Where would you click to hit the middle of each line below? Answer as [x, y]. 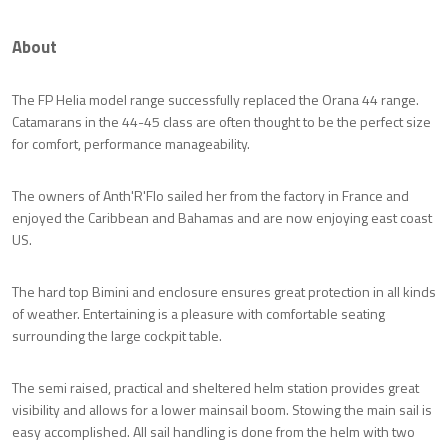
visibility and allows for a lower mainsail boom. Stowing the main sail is [222, 409]
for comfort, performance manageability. [131, 143]
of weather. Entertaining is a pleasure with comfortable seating [198, 313]
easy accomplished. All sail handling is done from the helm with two [213, 431]
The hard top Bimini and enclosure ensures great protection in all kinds [224, 291]
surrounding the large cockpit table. [117, 335]
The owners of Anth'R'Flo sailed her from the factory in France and [210, 195]
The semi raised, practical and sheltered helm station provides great [215, 387]
